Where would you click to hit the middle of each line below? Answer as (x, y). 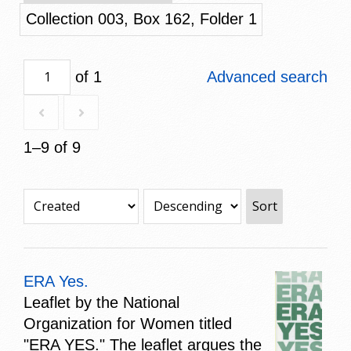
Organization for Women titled (128, 323)
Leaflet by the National (101, 302)
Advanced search (267, 76)
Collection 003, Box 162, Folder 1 (141, 19)
